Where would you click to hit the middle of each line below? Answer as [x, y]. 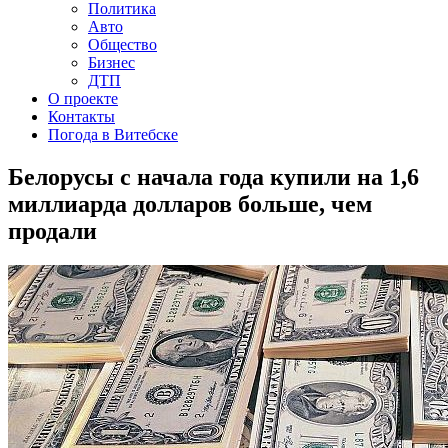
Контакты [81, 116]
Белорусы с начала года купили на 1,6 [213, 176]
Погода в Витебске [113, 134]
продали [52, 230]
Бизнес [111, 62]
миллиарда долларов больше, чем [190, 203]
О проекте [83, 98]
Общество [122, 44]
